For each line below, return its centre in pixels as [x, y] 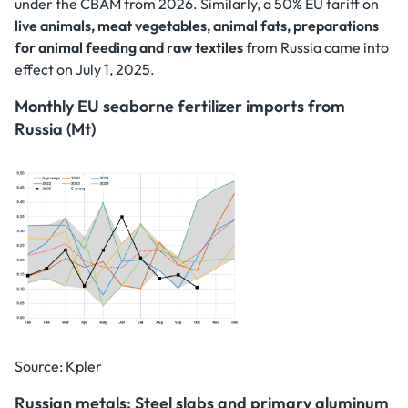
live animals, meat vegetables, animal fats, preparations [197, 25]
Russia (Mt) [55, 128]
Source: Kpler [58, 366]
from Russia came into [316, 47]
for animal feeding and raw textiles [129, 47]
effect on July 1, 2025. [85, 69]
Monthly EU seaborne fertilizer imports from [180, 106]
